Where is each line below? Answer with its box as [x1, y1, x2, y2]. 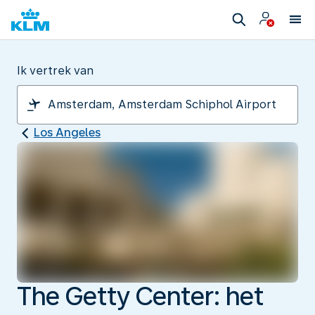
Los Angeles [34, 126, 101, 139]
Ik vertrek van [17, 64, 94, 77]
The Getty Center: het [17, 281, 264, 311]
